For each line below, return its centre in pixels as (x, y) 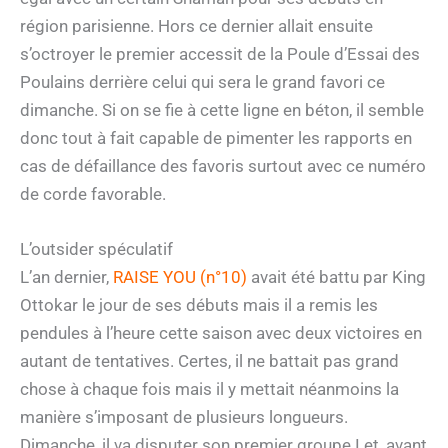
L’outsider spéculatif (96, 249)
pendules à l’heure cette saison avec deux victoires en (221, 333)
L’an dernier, (66, 277)
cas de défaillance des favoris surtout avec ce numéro (223, 166)
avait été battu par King (336, 277)
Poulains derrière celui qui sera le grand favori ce (202, 82)
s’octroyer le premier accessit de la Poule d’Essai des (220, 54)
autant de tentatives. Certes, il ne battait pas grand (209, 361)
